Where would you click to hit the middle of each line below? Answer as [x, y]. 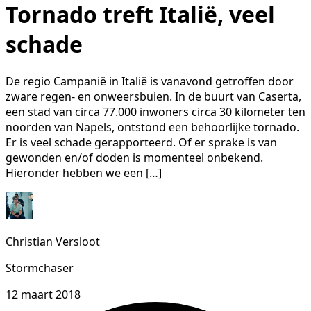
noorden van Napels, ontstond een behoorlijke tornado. [152, 127]
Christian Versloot [53, 242]
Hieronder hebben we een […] [84, 173]
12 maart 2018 [43, 295]
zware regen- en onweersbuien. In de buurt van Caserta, [153, 97]
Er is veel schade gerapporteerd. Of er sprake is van [141, 143]
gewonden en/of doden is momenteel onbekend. [134, 158]
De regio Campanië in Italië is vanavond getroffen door [150, 82]
